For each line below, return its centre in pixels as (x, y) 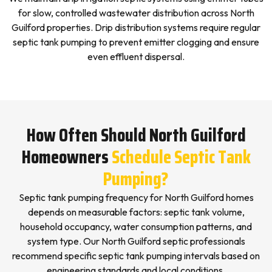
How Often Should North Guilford (136, 135)
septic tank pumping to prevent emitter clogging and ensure (136, 42)
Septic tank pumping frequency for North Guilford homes (136, 197)
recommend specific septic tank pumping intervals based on (136, 256)
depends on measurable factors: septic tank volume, (136, 212)
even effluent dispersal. (136, 56)
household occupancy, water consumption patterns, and (136, 226)
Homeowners (65, 157)
